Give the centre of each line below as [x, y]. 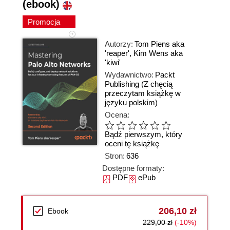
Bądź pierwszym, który [143, 135]
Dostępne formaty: [133, 168]
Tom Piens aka [159, 44]
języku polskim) [131, 102]
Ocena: [117, 115]
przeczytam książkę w [143, 93]
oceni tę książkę [132, 144]
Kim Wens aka [158, 53]
